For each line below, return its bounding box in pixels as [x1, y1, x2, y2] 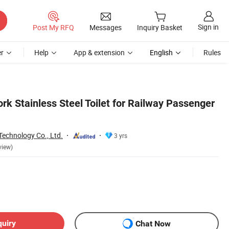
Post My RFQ [33, 22, 74, 32]
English [150, 48, 173, 57]
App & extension [74, 48, 125, 57]
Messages [89, 22, 122, 32]
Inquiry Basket [137, 22, 182, 33]
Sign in [198, 22, 219, 32]
